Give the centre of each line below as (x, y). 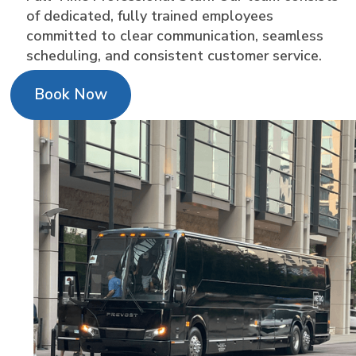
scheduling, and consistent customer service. (174, 56)
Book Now (71, 95)
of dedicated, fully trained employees (150, 16)
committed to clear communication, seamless (175, 36)
